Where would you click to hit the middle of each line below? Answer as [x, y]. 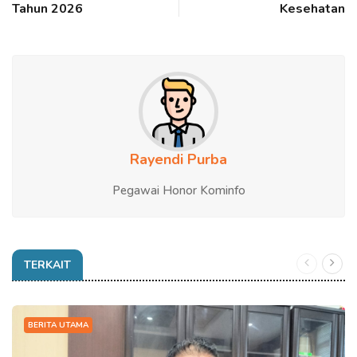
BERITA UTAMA [58, 325]
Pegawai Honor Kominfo [178, 190]
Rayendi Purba [178, 159]
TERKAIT [47, 265]
